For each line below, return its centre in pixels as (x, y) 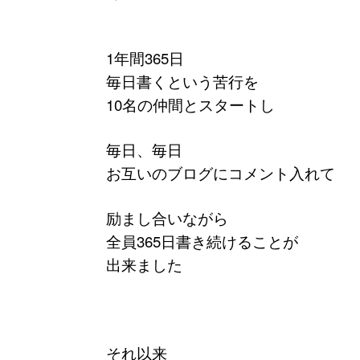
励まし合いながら (167, 217)
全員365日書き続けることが (202, 241)
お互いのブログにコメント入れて (221, 172)
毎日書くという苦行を (182, 81)
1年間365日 (145, 57)
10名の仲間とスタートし (190, 104)
